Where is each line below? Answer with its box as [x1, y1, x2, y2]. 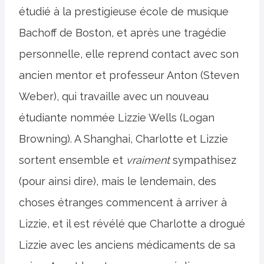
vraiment [126, 153, 170, 166]
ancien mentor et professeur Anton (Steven [19, 68, 239, 81]
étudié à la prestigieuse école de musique [19, 5, 229, 18]
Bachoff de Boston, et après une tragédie [19, 26, 226, 39]
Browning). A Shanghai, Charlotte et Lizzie [19, 132, 228, 145]
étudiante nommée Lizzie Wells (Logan [19, 111, 214, 124]
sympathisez [170, 153, 236, 166]
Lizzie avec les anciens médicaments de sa [19, 238, 235, 251]
